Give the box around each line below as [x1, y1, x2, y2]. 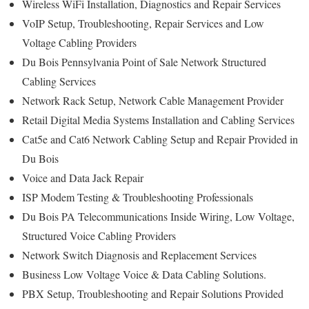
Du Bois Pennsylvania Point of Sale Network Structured [22, 54, 266, 70]
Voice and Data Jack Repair [22, 170, 147, 186]
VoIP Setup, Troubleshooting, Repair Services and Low [22, 16, 264, 31]
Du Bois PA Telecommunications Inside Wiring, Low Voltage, [22, 209, 295, 224]
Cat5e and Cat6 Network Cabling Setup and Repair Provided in [22, 132, 298, 147]
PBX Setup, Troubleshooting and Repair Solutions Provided [22, 286, 283, 301]
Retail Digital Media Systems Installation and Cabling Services [22, 112, 298, 128]
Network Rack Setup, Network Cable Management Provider [22, 93, 287, 108]
